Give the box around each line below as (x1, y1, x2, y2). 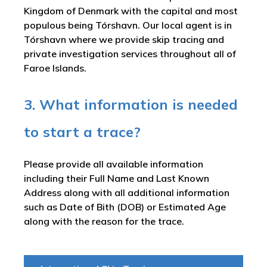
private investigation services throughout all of (24, 48, 236, 60)
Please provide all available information (24, 158, 203, 170)
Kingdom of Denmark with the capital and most (24, 5, 238, 17)
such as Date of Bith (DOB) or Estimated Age (24, 201, 226, 213)
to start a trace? (24, 123, 141, 141)
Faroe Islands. (24, 62, 86, 74)
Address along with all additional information (24, 187, 229, 198)
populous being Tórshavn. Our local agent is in (24, 19, 232, 31)
